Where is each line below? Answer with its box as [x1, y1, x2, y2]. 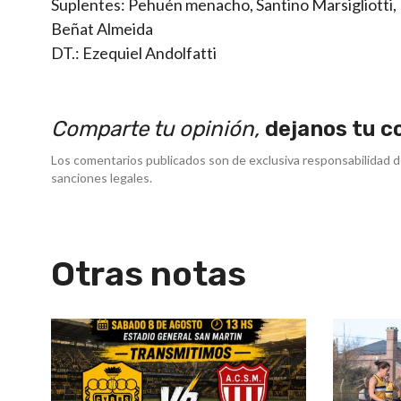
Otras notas [51, 252, 246, 294]
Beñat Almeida [51, 18, 153, 38]
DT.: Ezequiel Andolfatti [51, 42, 217, 63]
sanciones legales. [51, 169, 152, 185]
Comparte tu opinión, [51, 115, 265, 141]
